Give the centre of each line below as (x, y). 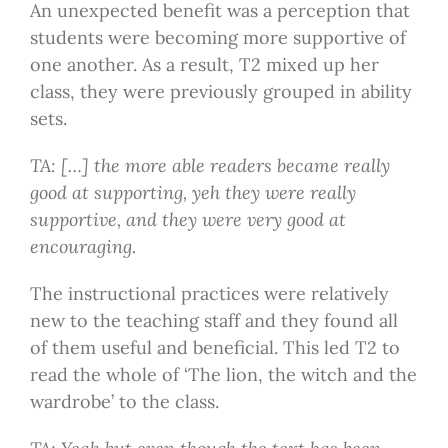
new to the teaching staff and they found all (213, 321)
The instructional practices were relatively (209, 294)
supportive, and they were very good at (187, 220)
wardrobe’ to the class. (124, 402)
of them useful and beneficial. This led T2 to (214, 348)
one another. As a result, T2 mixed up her (204, 65)
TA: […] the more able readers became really (209, 166)
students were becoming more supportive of (217, 38)
